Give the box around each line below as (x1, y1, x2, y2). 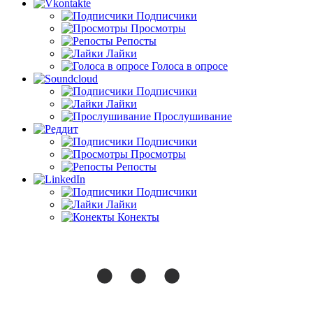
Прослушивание (154, 110, 232, 122)
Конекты (117, 211, 159, 223)
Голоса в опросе (152, 60, 228, 72)
